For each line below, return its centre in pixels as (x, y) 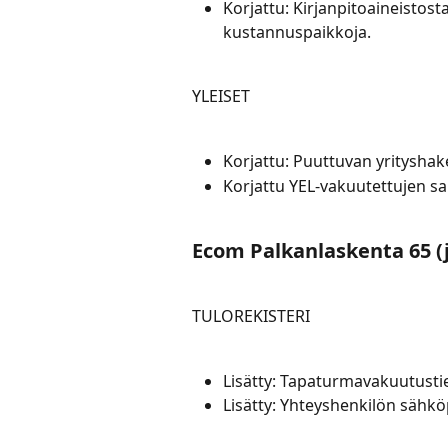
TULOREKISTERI (251, 315)
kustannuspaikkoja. (297, 31)
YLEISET (221, 96)
